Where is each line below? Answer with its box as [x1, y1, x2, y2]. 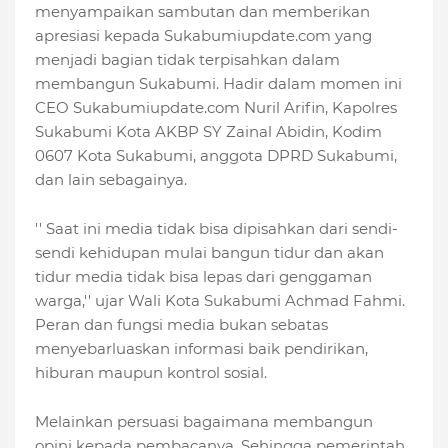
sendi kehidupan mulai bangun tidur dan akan [35, 242, 384, 262]
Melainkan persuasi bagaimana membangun [35, 411, 373, 431]
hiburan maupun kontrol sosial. [35, 362, 267, 382]
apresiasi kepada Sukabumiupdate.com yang [35, 25, 372, 45]
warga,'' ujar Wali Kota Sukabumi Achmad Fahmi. [35, 290, 405, 310]
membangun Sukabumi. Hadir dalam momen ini [35, 73, 402, 93]
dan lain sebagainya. [35, 169, 187, 189]
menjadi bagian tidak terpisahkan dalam [35, 49, 340, 69]
